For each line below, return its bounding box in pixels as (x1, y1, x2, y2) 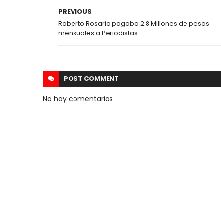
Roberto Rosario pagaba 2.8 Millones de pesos (58, 19, 209, 28)
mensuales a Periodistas (58, 28, 138, 37)
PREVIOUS (58, 7, 92, 16)
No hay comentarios (43, 94, 113, 104)
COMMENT (84, 74, 119, 83)
